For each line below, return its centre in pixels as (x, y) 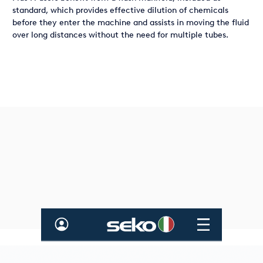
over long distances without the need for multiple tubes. (120, 35)
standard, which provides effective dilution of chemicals (120, 10)
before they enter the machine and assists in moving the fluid (131, 23)
